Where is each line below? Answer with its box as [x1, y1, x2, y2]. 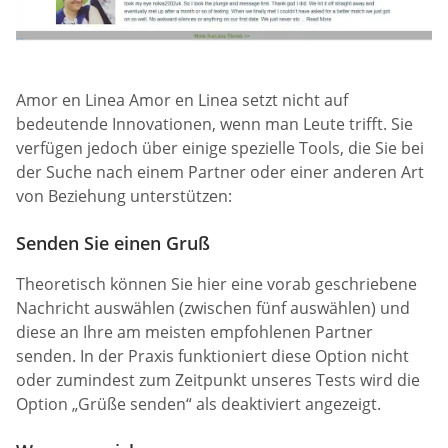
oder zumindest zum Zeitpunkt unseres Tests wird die [16, 368, 420, 391]
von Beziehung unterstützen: [16, 184, 232, 207]
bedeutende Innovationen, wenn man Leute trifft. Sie [16, 112, 413, 135]
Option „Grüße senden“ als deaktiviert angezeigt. [16, 392, 381, 415]
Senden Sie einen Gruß [16, 230, 210, 255]
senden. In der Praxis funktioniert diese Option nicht [16, 344, 409, 367]
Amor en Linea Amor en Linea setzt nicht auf [16, 88, 348, 111]
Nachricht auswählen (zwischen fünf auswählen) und [16, 296, 410, 319]
